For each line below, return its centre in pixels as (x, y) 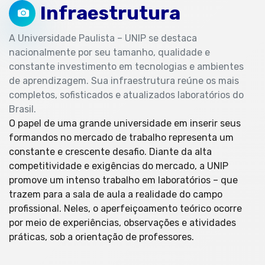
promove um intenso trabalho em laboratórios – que (123, 180)
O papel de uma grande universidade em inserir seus (125, 123)
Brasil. (22, 109)
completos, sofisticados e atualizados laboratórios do (126, 95)
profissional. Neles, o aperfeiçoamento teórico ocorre (125, 208)
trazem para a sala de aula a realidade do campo (116, 194)
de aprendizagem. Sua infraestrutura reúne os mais (124, 80)
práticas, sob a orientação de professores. (101, 237)
